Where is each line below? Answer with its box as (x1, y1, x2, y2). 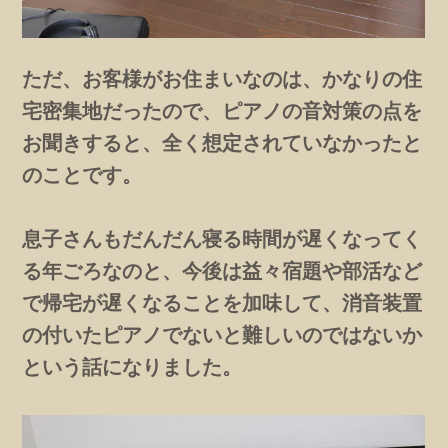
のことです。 (22, 162, 143, 188)
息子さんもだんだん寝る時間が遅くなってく (22, 226, 423, 252)
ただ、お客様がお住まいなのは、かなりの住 (22, 66, 423, 92)
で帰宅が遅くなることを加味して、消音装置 (22, 290, 423, 316)
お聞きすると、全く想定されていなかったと (22, 130, 423, 156)
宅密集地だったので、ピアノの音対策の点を (22, 98, 423, 124)
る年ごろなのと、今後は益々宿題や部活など (22, 258, 423, 284)
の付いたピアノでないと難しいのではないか (22, 322, 423, 348)
